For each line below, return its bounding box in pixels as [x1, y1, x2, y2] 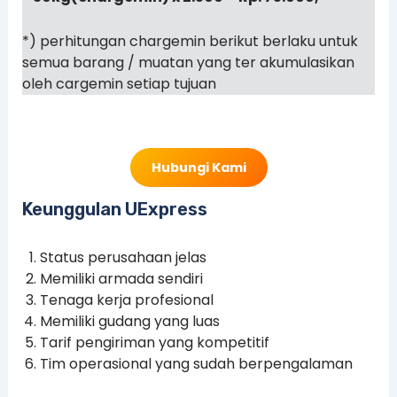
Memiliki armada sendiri [39, 269, 203, 290]
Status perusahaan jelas [39, 247, 206, 269]
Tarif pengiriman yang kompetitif [39, 332, 269, 354]
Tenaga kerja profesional [39, 290, 214, 311]
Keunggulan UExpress [21, 198, 207, 221]
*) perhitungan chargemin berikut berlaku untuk [21, 31, 358, 52]
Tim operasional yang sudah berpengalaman [39, 354, 353, 375]
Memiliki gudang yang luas [39, 311, 220, 332]
